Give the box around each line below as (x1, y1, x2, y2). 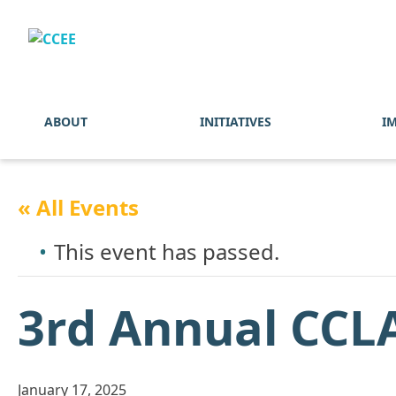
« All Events (18, 193, 139, 222)
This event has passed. (54, 237, 279, 266)
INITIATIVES (199, 113, 271, 130)
